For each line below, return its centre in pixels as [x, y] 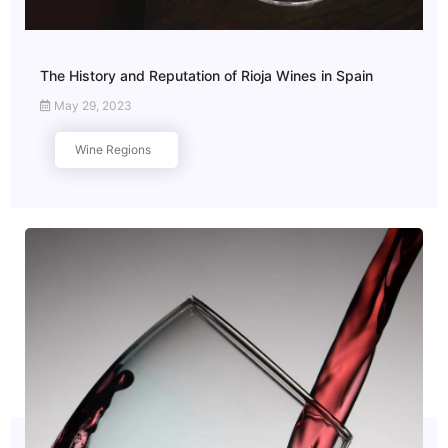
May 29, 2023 [91, 105]
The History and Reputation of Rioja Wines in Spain [206, 75]
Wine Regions [113, 149]
